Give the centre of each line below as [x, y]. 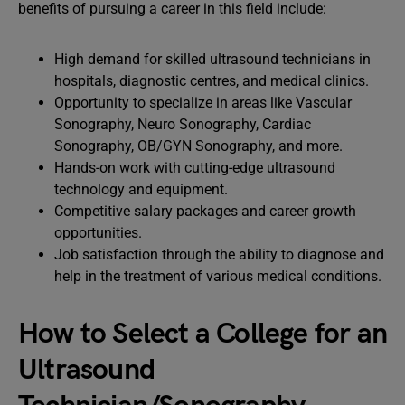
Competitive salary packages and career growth [205, 211]
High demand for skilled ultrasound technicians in [212, 59]
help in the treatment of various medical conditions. [218, 276]
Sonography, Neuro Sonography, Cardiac [183, 124]
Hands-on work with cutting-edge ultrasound [195, 168]
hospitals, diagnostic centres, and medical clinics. [212, 81]
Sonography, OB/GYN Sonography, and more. [198, 146]
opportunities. [98, 233]
